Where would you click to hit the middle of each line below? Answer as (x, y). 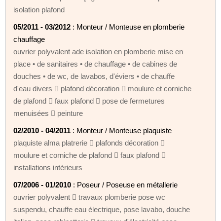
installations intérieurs (48, 167)
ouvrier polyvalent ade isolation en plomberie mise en (98, 51)
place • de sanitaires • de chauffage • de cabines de (95, 64)
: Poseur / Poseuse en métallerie (125, 184)
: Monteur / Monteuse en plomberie (128, 27)
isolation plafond (39, 9)
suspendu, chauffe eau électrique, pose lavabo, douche (102, 209)
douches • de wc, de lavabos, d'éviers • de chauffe (94, 76)
